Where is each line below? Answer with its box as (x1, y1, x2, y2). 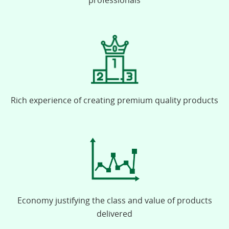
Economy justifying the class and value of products (17, 195, 212, 206)
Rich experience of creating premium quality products (11, 95, 218, 106)
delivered (97, 208, 132, 219)
